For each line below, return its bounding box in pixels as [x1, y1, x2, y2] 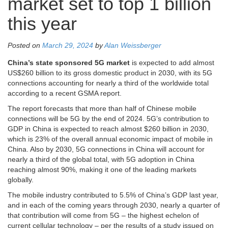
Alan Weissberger [104, 41, 161, 50]
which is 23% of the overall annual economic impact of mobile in [8, 135, 213, 144]
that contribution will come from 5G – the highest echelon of [8, 211, 199, 220]
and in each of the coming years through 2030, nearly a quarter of [8, 201, 220, 210]
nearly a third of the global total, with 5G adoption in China [8, 155, 194, 164]
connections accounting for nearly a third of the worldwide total [8, 79, 209, 88]
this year [8, 14, 77, 35]
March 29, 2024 [42, 41, 93, 50]
